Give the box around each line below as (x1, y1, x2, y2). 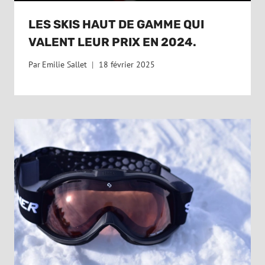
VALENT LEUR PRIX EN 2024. (28, 34, 196, 49)
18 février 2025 (99, 59, 156, 70)
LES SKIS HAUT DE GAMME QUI (28, 17, 204, 31)
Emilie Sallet (42, 59, 88, 70)
